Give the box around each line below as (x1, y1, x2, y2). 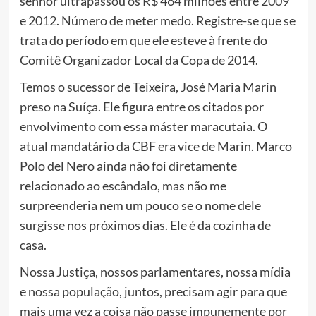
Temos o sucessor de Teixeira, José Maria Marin (19, 79, 276, 95)
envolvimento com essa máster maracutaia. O (19, 119, 267, 135)
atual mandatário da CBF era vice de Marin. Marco (19, 138, 292, 154)
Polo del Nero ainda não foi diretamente (19, 158, 237, 174)
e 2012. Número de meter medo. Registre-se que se (19, 13, 296, 29)
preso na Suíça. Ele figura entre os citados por (19, 99, 264, 115)
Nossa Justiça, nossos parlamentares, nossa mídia (19, 264, 291, 280)
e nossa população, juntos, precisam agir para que (19, 284, 287, 300)
